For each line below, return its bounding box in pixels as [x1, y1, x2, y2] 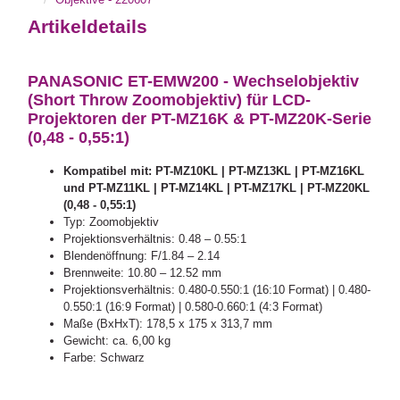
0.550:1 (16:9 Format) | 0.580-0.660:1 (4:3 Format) [63, 299, 323, 313]
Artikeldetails [28, 16, 148, 37]
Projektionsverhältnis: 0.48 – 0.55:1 [63, 231, 247, 246]
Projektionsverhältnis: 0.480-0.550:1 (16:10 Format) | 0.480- [63, 282, 371, 296]
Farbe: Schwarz [63, 350, 146, 364]
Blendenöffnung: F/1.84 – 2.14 [63, 248, 221, 262]
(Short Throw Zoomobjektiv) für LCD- [28, 91, 312, 110]
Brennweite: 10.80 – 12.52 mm [63, 265, 222, 279]
